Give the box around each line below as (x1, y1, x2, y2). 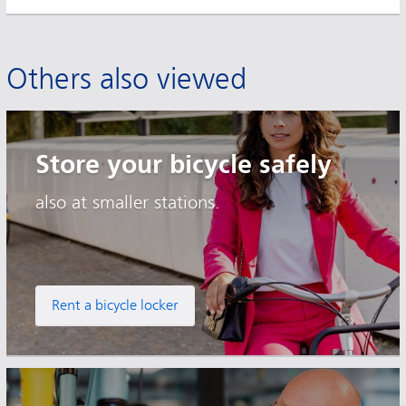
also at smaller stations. (35, 191, 220, 213)
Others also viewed (6, 62, 246, 96)
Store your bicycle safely (35, 148, 332, 179)
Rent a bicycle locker (52, 296, 179, 314)
